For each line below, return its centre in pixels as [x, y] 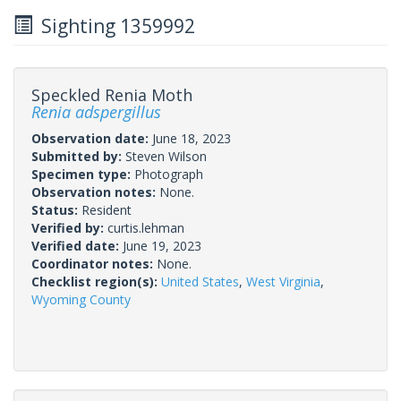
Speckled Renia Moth [112, 94]
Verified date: [77, 245]
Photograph [169, 174]
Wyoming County [81, 299]
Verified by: [69, 227]
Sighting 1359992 [114, 26]
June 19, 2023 [162, 245]
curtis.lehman [146, 227]
